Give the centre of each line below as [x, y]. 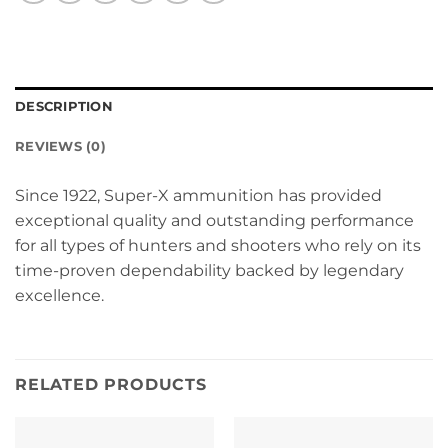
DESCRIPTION [64, 107]
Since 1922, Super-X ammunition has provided [198, 196]
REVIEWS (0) [60, 147]
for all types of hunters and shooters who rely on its [218, 246]
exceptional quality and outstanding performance [214, 221]
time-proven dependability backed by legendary [209, 271]
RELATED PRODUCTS [111, 384]
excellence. [59, 296]
